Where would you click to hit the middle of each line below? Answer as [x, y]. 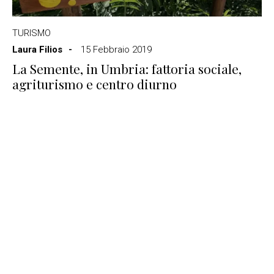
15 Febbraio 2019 [116, 50]
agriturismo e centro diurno [94, 84]
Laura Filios [37, 50]
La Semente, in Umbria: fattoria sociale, [127, 68]
